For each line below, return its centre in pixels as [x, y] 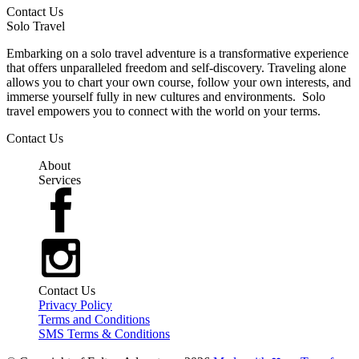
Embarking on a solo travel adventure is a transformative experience [177, 53]
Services [60, 180]
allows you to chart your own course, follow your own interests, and [179, 82]
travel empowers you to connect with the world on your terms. [163, 111]
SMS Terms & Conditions [104, 334]
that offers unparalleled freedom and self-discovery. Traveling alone [176, 68]
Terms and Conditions [94, 319]
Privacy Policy [75, 305]
